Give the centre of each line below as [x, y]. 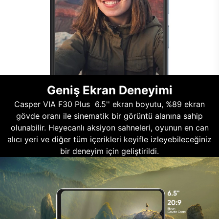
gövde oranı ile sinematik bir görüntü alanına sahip [109, 116]
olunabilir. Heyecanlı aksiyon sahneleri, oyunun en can [109, 128]
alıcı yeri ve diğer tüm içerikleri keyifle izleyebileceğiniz [109, 140]
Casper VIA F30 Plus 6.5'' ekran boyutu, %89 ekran [109, 104]
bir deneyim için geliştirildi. [109, 151]
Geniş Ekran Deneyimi [109, 90]
